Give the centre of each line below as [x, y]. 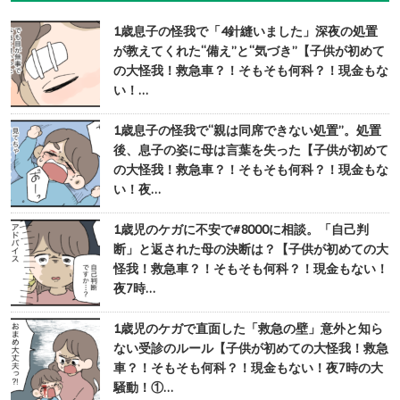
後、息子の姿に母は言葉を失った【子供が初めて [251, 150]
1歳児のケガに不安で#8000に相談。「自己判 [241, 230]
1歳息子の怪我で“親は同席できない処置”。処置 [247, 131]
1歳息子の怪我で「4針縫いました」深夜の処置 [246, 32]
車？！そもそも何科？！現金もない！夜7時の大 [248, 368]
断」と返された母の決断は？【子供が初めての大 [251, 250]
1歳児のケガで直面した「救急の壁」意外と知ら [248, 329]
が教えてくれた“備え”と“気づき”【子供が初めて [249, 51]
